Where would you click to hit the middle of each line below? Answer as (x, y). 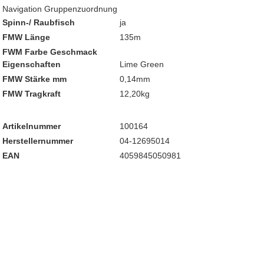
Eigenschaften (32, 65)
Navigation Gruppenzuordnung (60, 9)
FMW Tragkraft (32, 94)
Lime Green (141, 65)
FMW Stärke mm (35, 79)
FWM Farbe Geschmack (50, 52)
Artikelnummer (32, 126)
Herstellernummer (38, 141)
